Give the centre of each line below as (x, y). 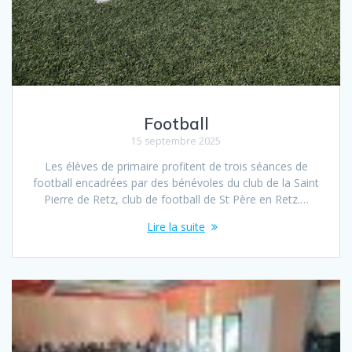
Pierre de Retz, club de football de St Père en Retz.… (176, 199)
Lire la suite (176, 226)
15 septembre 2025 (176, 141)
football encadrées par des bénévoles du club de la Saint (176, 182)
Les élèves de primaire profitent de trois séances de (176, 166)
